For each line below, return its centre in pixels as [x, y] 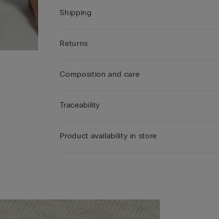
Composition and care [100, 74]
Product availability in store [108, 136]
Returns [74, 43]
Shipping [76, 12]
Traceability [80, 105]
